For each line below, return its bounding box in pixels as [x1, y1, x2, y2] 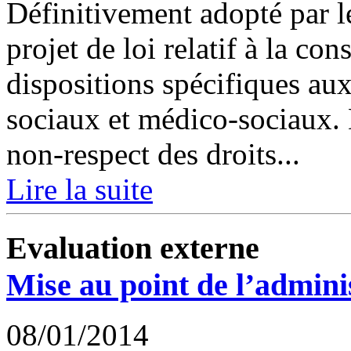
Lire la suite [6, 172, 153, 206]
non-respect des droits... [6, 137, 300, 171]
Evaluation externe [6, 230, 259, 266]
